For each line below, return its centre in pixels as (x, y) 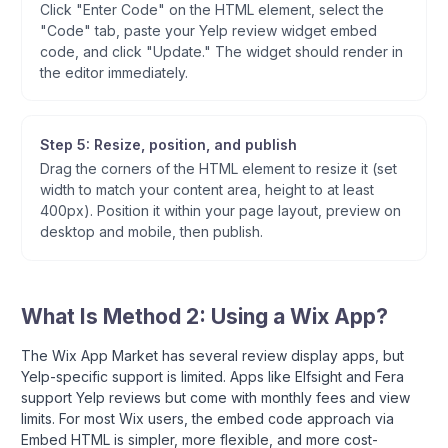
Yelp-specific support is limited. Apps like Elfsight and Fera (212, 376)
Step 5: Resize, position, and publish (168, 144)
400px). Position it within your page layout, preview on (220, 210)
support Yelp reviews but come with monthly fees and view (215, 397)
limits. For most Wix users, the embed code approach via (207, 418)
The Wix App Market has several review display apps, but (212, 355)
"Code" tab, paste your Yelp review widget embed (208, 30)
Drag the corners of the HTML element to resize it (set (218, 168)
